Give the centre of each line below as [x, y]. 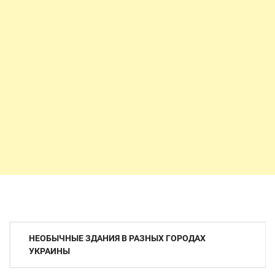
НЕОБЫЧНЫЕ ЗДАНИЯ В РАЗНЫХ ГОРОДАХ [117, 238]
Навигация [41, 232]
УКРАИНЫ [49, 251]
